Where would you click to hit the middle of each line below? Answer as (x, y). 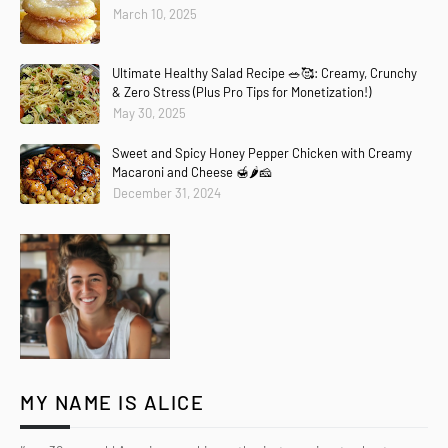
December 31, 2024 (167, 193)
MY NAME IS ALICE (112, 402)
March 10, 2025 (155, 14)
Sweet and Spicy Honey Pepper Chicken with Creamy (262, 153)
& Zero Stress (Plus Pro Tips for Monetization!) (241, 92)
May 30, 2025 (149, 113)
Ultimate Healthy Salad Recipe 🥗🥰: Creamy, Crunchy (264, 73)
